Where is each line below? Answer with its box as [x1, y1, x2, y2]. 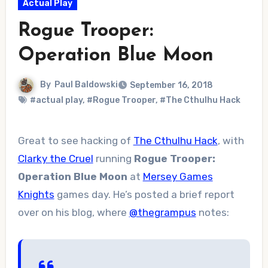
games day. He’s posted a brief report [54, 188, 234, 201]
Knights [17, 188, 54, 201]
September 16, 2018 [129, 80, 213, 91]
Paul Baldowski [54, 80, 118, 90]
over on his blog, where [17, 206, 129, 219]
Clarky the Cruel [17, 153, 93, 165]
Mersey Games [142, 170, 213, 183]
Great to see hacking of [25, 135, 133, 147]
